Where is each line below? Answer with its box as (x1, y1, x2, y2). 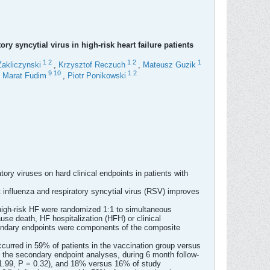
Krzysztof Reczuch (58, 60, 125, 70)
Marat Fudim (2, 71, 46, 81)
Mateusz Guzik (143, 60, 196, 70)
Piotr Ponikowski (67, 71, 126, 81)
